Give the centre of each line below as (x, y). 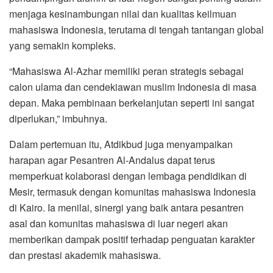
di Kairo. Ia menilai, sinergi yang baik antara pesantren (126, 207)
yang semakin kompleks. (62, 45)
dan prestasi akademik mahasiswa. (85, 255)
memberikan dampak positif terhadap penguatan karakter (132, 239)
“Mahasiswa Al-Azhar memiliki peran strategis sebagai (126, 71)
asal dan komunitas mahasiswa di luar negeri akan (119, 223)
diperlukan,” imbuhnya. (58, 118)
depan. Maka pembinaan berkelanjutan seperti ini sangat (132, 102)
